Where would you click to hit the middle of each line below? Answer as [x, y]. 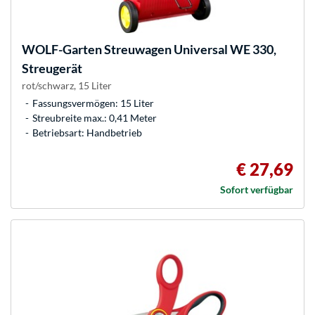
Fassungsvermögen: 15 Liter [93, 103]
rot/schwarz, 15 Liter [67, 86]
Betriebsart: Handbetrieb [87, 133]
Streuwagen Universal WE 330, [189, 50]
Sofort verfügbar [257, 190]
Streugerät [52, 69]
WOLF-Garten [62, 50]
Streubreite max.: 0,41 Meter [95, 118]
